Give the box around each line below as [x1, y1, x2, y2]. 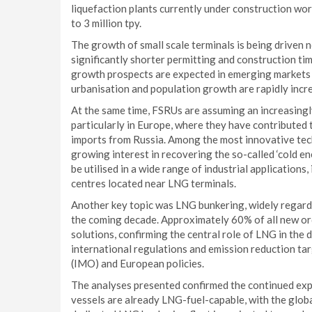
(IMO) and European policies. [71, 257, 204, 270]
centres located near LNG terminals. [71, 177, 236, 189]
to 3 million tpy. [71, 17, 141, 29]
